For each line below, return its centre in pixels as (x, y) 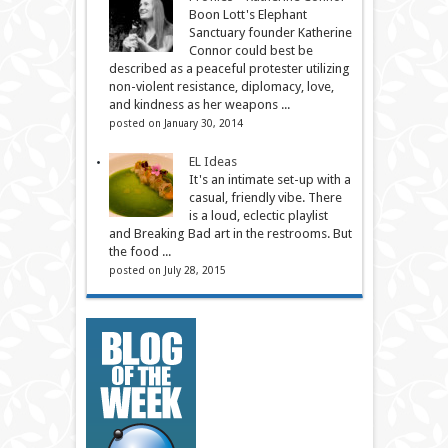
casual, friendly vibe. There (265, 197)
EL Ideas (212, 161)
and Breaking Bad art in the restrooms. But (230, 233)
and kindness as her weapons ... (199, 104)
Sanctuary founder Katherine (270, 32)
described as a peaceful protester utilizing (229, 68)
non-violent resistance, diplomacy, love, (221, 86)
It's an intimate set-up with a (269, 179)
